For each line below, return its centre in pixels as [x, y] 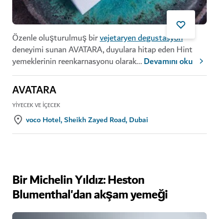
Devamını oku [168, 61]
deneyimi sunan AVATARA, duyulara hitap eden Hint [102, 49]
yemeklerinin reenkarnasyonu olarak [74, 61]
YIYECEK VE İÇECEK [36, 105]
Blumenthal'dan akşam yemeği [90, 195]
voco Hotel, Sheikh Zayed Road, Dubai [87, 120]
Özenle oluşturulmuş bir [56, 38]
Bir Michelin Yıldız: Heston [78, 180]
